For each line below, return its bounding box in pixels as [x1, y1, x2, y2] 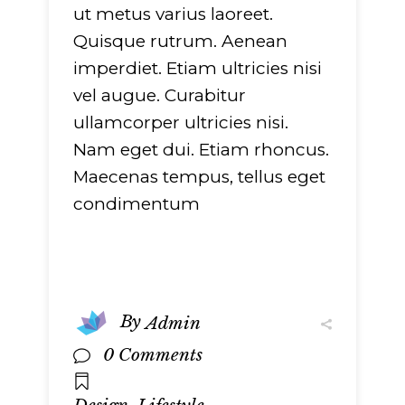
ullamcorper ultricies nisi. [73, 112, 288, 134]
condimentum [73, 193, 200, 215]
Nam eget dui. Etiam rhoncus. [73, 139, 329, 161]
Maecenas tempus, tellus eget [73, 166, 325, 188]
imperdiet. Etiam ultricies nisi [73, 58, 322, 80]
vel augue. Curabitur [73, 85, 246, 107]
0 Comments [103, 344, 202, 366]
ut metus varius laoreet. [73, 4, 273, 25]
